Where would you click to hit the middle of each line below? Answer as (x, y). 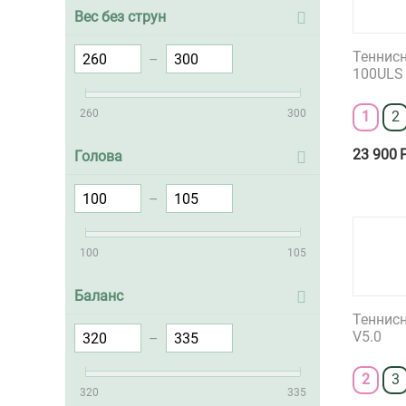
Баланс (99, 296)
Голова (98, 156)
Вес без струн (120, 17)
